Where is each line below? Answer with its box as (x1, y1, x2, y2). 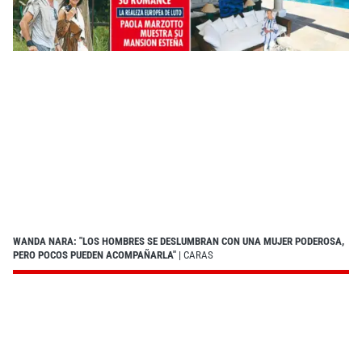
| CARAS (176, 249, 213, 262)
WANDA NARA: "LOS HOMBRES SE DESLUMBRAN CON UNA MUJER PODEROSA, (13, 235, 344, 248)
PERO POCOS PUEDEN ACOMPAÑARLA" (13, 249, 176, 262)
